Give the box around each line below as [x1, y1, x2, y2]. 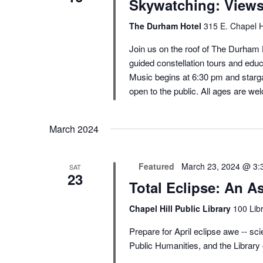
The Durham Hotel [129, 20, 204, 32]
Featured [138, 160, 174, 173]
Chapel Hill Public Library [129, 203, 233, 215]
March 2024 [49, 122, 99, 136]
